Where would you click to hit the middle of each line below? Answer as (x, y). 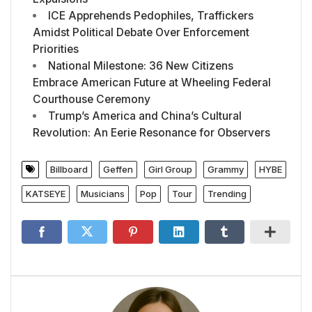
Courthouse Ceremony (92, 99)
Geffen (118, 169)
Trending (227, 193)
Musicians (103, 193)
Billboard (69, 169)
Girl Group (170, 169)
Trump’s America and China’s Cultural (145, 116)
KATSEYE (46, 193)
